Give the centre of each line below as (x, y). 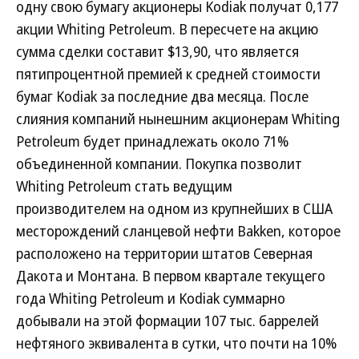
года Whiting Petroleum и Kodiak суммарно (151, 298)
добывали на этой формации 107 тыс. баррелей (167, 321)
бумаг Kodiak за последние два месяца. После (162, 96)
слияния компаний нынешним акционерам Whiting (178, 119)
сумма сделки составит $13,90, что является (157, 51)
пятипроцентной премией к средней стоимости (168, 74)
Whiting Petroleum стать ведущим (124, 186)
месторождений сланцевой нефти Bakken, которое (178, 231)
